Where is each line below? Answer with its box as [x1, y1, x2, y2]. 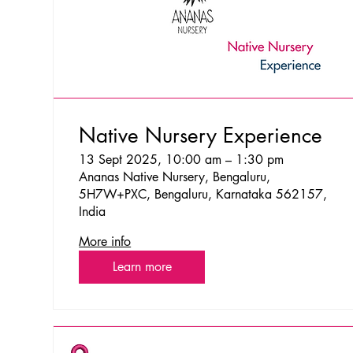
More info [79, 232, 132, 250]
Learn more [112, 258, 172, 275]
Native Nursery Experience [79, 121, 323, 149]
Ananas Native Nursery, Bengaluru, [79, 168, 271, 185]
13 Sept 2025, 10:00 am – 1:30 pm [79, 150, 284, 168]
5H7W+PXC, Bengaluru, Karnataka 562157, [79, 185, 328, 203]
